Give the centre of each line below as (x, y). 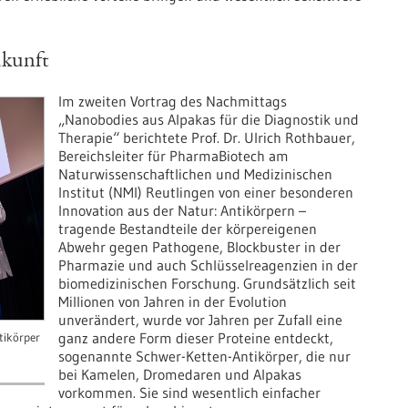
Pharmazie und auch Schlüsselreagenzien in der (208, 265)
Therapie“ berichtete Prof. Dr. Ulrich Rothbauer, (207, 137)
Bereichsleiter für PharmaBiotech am (173, 155)
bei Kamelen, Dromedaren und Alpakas (180, 374)
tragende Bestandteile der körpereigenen (188, 228)
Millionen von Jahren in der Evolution (173, 301)
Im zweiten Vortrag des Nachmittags (173, 101)
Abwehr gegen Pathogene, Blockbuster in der (199, 246)
